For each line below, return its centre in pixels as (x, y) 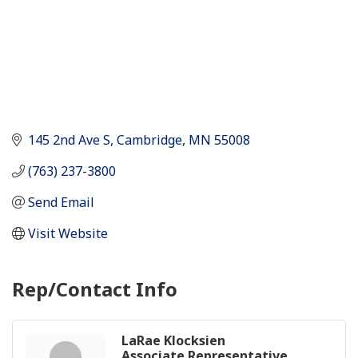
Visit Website (68, 233)
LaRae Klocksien (173, 340)
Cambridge (149, 139)
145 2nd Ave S (69, 139)
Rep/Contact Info (95, 288)
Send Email (61, 202)
